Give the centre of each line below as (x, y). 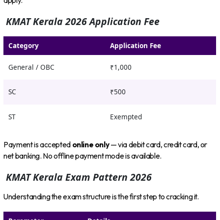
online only (91, 145)
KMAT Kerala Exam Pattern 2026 (78, 177)
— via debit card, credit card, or (158, 145)
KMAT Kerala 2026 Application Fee (82, 21)
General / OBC (31, 67)
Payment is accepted (38, 145)
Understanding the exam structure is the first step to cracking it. (101, 197)
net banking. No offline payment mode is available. (82, 156)
